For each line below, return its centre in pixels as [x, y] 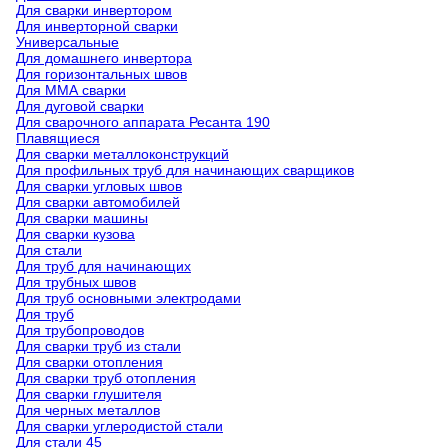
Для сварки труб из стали [98, 346]
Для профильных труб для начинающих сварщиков [185, 170]
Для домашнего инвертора [104, 58]
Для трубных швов [76, 282]
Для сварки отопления [89, 362]
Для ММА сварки [71, 90]
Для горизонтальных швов [101, 74]
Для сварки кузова [75, 234]
